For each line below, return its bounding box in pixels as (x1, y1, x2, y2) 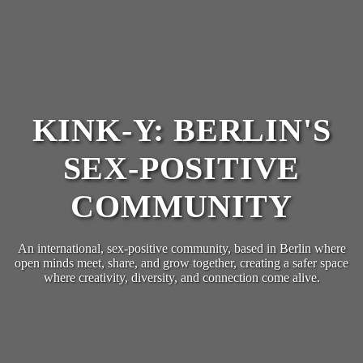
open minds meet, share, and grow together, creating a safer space (15, 256, 348, 271)
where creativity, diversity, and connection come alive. (43, 271, 320, 285)
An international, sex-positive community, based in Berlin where (17, 241, 346, 256)
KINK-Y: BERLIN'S (32, 112, 331, 149)
